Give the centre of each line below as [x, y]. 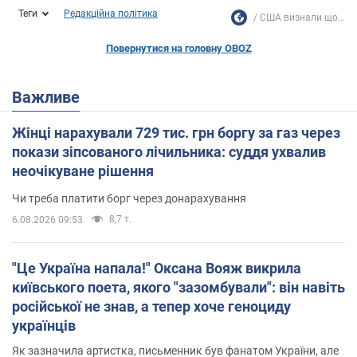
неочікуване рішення [83, 171]
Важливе [51, 97]
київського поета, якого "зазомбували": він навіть [178, 287]
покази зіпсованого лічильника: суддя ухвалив [169, 151]
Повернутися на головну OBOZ [178, 48]
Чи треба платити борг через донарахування [129, 198]
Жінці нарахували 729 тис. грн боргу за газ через [176, 132]
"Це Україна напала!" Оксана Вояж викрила [157, 268]
